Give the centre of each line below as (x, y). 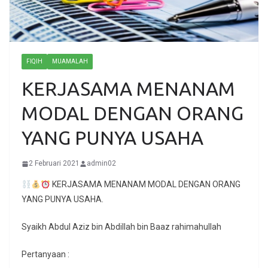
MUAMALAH (70, 62)
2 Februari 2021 (54, 164)
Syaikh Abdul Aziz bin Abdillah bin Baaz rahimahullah (121, 227)
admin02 (101, 164)
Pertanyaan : (45, 255)
